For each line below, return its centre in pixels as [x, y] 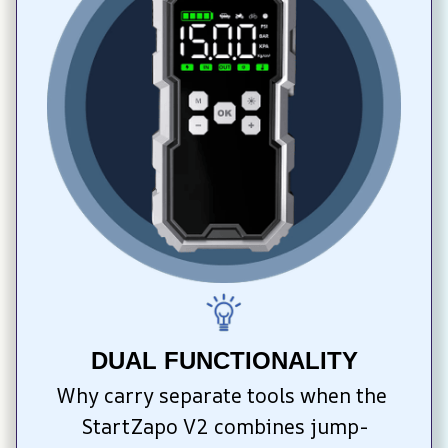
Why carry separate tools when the [221, 396]
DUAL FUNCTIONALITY [224, 361]
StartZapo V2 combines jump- [224, 427]
